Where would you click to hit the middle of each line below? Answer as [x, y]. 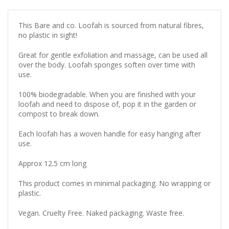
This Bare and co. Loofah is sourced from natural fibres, [111, 26]
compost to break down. [60, 114]
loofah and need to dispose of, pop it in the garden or [107, 104]
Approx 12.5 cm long [52, 164]
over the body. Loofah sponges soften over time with [107, 65]
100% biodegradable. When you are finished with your [107, 95]
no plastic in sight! [48, 35]
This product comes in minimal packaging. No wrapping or [114, 184]
